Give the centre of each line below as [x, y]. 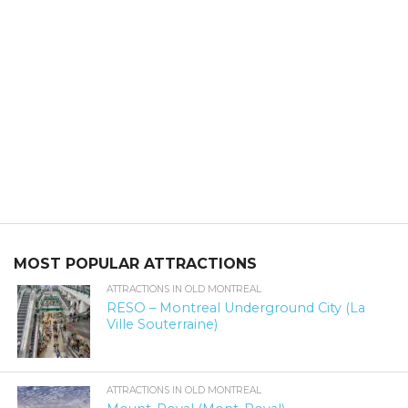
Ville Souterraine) [163, 325]
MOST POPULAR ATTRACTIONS [135, 264]
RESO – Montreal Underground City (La [236, 308]
